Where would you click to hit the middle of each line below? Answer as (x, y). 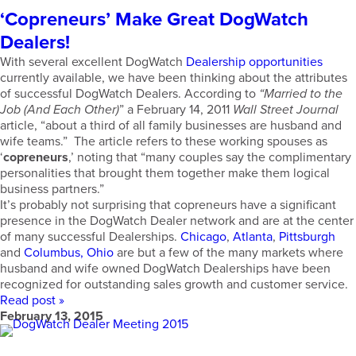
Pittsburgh (307, 237)
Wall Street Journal (286, 110)
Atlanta (253, 237)
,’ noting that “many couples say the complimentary (210, 157)
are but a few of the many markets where (228, 253)
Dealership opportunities (254, 62)
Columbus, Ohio (69, 253)
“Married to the (301, 94)
